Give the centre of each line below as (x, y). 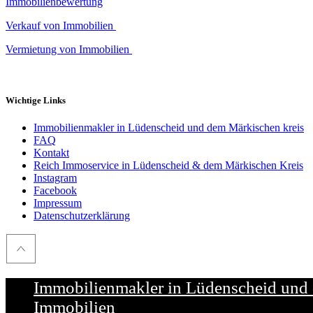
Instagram (55, 178)
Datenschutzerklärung (82, 216)
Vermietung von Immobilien (69, 49)
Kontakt (51, 153)
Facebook (55, 190)
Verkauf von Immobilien (61, 25)
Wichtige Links (36, 100)
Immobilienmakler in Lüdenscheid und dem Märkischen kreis (169, 128)
